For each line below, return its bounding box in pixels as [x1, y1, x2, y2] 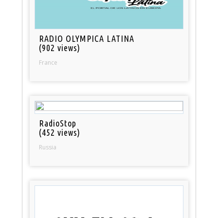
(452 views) [39, 127, 81, 138]
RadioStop [39, 118, 77, 128]
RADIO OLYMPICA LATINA [39, 34, 135, 44]
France [39, 58, 58, 67]
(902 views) [39, 43, 81, 53]
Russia [39, 143, 57, 152]
